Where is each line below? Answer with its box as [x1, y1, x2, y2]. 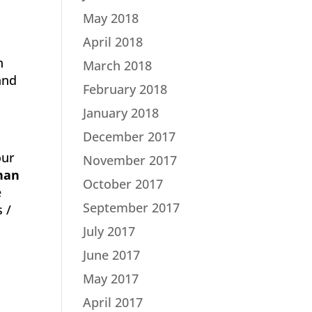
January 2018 [83, 104, 159, 121]
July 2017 [83, 223, 136, 240]
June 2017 [83, 247, 141, 263]
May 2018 [83, 10, 139, 26]
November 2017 [83, 152, 178, 169]
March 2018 [83, 57, 153, 74]
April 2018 [83, 33, 143, 50]
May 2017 [83, 270, 139, 287]
